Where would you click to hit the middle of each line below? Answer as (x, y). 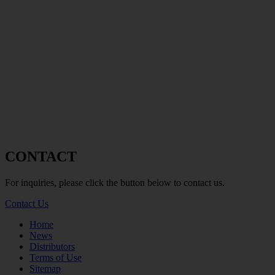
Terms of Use (56, 258)
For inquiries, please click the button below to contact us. (115, 183)
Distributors (52, 247)
